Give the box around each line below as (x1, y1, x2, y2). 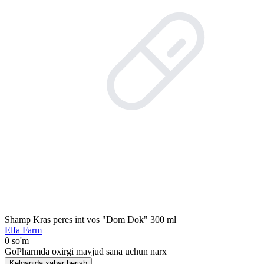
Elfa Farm (5, 225, 42, 235)
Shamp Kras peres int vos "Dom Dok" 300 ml (5, 214, 176, 225)
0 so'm (5, 236, 29, 246)
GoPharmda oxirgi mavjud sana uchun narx (5, 246, 167, 256)
